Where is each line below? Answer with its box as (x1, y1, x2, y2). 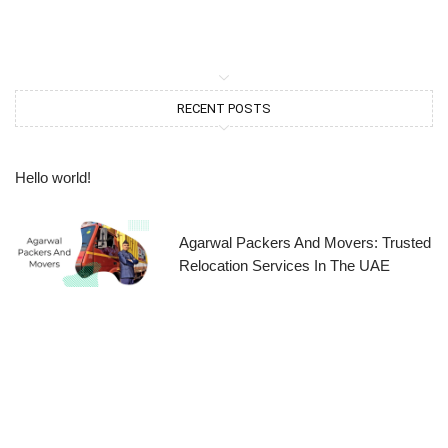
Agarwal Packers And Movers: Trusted (178, 233, 431, 251)
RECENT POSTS (177, 100, 271, 116)
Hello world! (15, 168, 91, 186)
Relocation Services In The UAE (178, 256, 390, 274)
